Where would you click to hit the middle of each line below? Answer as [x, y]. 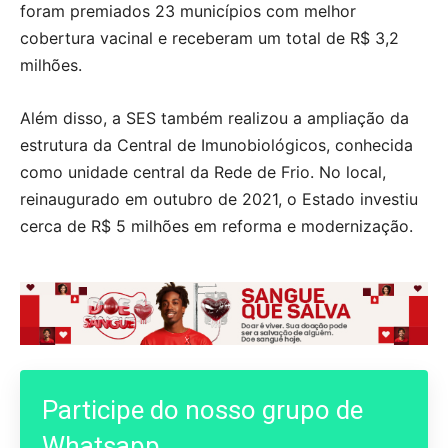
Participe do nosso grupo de [202, 409]
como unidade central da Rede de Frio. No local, [203, 172]
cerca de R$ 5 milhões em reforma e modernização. [216, 226]
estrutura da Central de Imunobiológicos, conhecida [216, 145]
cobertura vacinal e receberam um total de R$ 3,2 [209, 38]
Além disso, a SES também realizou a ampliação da [214, 118]
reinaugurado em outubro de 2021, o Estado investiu [219, 199]
